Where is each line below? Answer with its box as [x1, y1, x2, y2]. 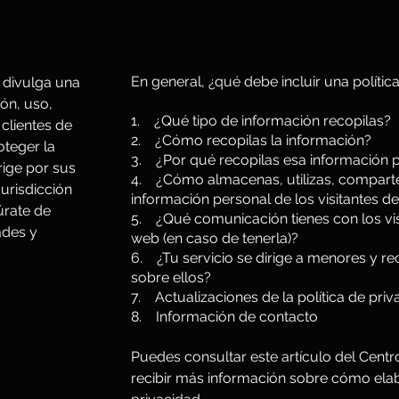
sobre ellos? [131, 269, 211, 286]
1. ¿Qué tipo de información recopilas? [131, 112, 391, 129]
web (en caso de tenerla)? [131, 230, 298, 247]
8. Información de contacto [131, 308, 318, 325]
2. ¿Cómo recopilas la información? [131, 132, 371, 149]
